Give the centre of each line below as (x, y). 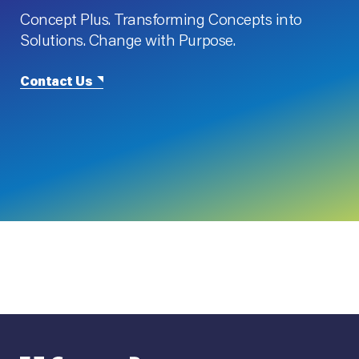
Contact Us (56, 81)
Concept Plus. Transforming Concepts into (161, 19)
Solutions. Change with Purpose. (128, 40)
